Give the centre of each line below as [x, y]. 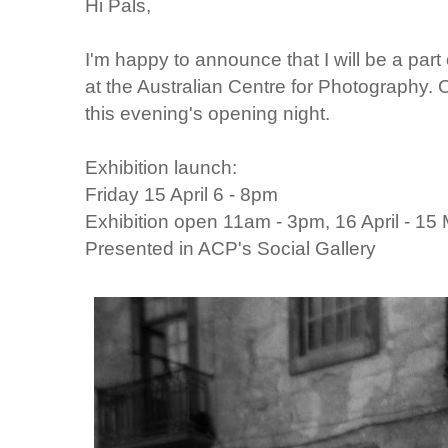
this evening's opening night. [208, 113]
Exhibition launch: [161, 167]
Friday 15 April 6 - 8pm [182, 194]
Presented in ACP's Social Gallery [231, 248]
